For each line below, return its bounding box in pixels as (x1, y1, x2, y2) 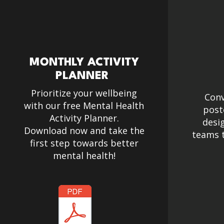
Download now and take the (23, 124, 144, 136)
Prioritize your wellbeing (31, 87, 137, 99)
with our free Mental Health (24, 99, 144, 111)
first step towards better (29, 137, 138, 149)
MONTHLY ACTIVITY (29, 57, 139, 68)
